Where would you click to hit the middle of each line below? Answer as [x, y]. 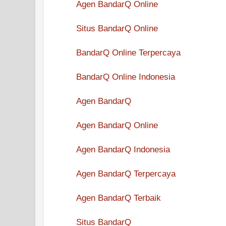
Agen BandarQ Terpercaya [126, 173]
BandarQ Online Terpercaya [128, 52]
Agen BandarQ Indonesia [123, 149]
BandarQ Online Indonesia [126, 76]
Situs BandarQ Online [117, 28]
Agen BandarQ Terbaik [119, 197]
